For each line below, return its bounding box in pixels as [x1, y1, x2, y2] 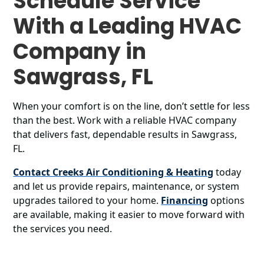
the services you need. [13, 222, 115, 235]
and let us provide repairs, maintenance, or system [13, 180, 240, 193]
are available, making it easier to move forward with [13, 208, 245, 221]
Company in [13, 37, 147, 67]
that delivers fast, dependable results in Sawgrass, [13, 128, 237, 141]
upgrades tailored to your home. [13, 194, 161, 207]
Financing [161, 194, 209, 207]
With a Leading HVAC [13, 11, 242, 41]
